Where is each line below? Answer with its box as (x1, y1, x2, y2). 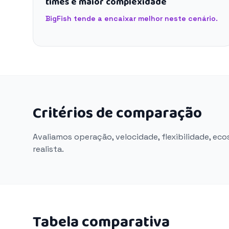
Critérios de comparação (33, 101, 202, 126)
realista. (33, 144, 64, 154)
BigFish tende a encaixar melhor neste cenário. (45, 14, 218, 23)
